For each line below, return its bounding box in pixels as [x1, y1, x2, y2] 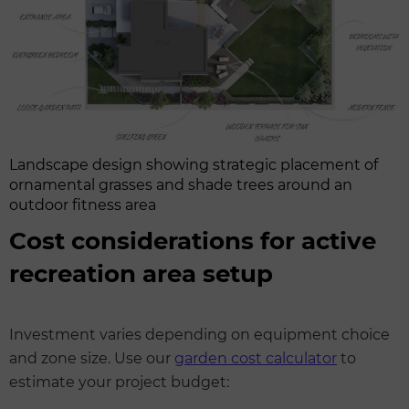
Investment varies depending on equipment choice [9, 326, 390, 344]
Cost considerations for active [9, 226, 376, 257]
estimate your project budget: [9, 373, 229, 392]
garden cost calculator [174, 350, 337, 368]
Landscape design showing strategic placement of [9, 156, 378, 174]
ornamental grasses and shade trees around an [9, 176, 352, 194]
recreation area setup [9, 259, 273, 289]
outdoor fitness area [9, 196, 156, 215]
